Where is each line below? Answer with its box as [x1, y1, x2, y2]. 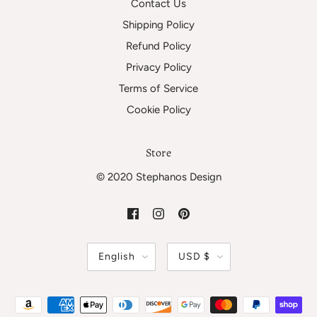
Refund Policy [126, 39, 191, 52]
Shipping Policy [122, 18, 195, 31]
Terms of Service [119, 81, 198, 95]
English [98, 250, 135, 263]
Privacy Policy [125, 60, 192, 74]
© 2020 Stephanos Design [96, 171, 221, 184]
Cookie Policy [126, 103, 191, 116]
